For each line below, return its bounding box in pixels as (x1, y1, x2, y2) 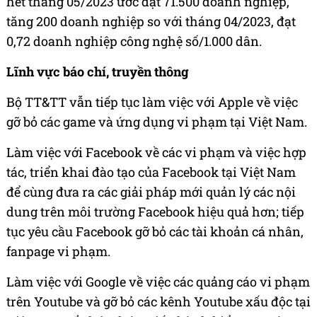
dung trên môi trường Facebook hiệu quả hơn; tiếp (6, 202, 304, 220)
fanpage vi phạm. (6, 242, 110, 260)
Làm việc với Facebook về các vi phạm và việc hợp (6, 143, 306, 161)
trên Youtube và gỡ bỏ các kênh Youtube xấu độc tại (6, 292, 311, 310)
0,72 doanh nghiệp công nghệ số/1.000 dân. (6, 32, 262, 50)
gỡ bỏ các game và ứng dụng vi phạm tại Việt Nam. (6, 113, 307, 130)
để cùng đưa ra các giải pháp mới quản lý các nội (6, 183, 296, 200)
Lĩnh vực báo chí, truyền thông (6, 62, 189, 80)
